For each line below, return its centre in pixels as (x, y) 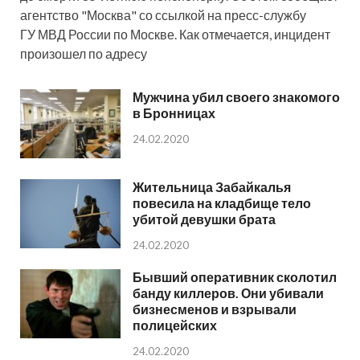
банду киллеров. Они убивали (228, 293)
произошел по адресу (84, 54)
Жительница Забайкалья (212, 187)
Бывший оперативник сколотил (235, 277)
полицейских (175, 325)
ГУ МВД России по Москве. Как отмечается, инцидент (175, 35)
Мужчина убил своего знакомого (236, 97)
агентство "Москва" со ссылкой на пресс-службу (163, 15)
